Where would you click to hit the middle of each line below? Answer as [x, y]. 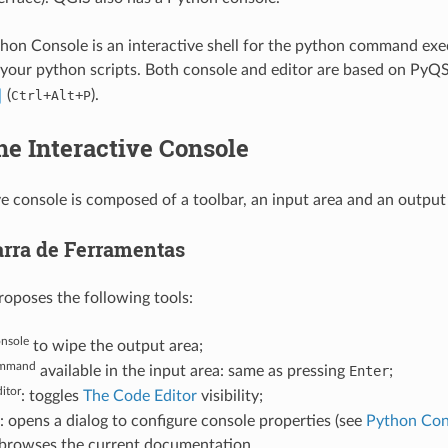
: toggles [51, 395]
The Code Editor [139, 395]
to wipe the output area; [115, 346]
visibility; [229, 395]
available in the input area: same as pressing [192, 370]
